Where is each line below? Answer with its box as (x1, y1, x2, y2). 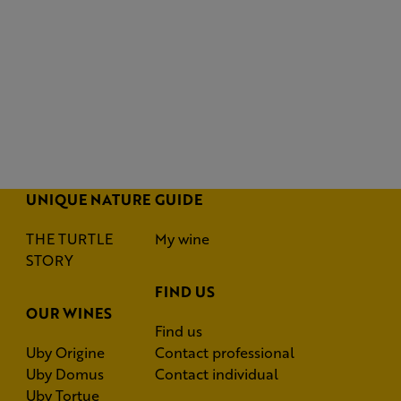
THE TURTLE (26, 228, 113, 249)
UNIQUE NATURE (26, 189, 150, 209)
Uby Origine (26, 342, 105, 363)
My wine (155, 228, 209, 249)
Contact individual (155, 363, 278, 384)
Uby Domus (26, 363, 104, 384)
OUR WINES (26, 303, 112, 323)
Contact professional (155, 342, 294, 363)
